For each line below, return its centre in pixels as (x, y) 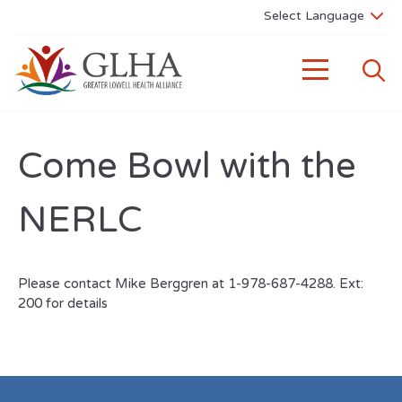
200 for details (63, 303)
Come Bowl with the (187, 166)
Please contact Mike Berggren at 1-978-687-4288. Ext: (191, 284)
